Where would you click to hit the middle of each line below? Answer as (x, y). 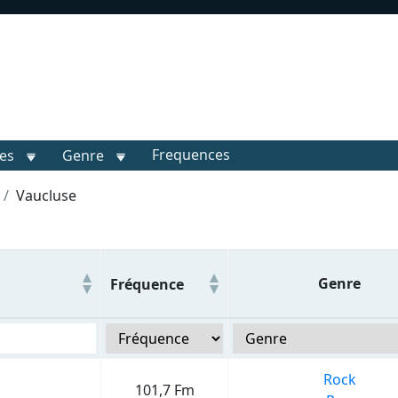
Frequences (191, 155)
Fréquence (147, 284)
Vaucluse (46, 195)
